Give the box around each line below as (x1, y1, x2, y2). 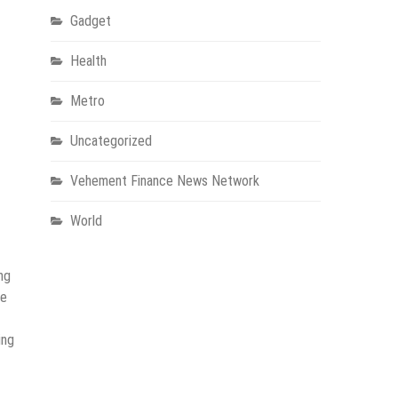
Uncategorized (69, 132, 152, 150)
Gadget (69, 12, 111, 30)
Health (69, 52, 107, 70)
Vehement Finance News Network (69, 172, 259, 190)
